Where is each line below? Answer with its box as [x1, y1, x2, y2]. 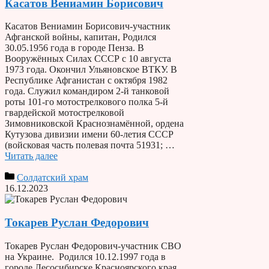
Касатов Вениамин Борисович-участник [5, 21, 171, 32]
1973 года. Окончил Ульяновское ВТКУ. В [5, 64, 177, 75]
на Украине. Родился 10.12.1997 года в [5, 251, 166, 262]
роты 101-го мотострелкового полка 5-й [5, 97, 168, 107]
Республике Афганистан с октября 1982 [5, 75, 168, 86]
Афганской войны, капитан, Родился [5, 32, 156, 43]
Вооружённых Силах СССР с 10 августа [5, 53, 171, 64]
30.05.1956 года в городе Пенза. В [5, 43, 144, 53]
